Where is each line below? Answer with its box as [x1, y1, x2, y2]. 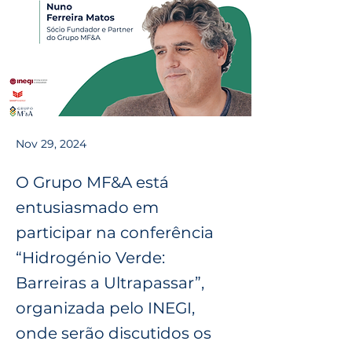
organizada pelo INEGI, [16, 299, 195, 317]
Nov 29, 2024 [16, 137, 86, 151]
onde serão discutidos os [16, 324, 211, 343]
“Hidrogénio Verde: [16, 248, 165, 267]
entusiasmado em [16, 198, 159, 217]
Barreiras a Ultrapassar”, [16, 273, 204, 292]
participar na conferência [16, 223, 214, 242]
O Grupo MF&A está [16, 173, 169, 192]
